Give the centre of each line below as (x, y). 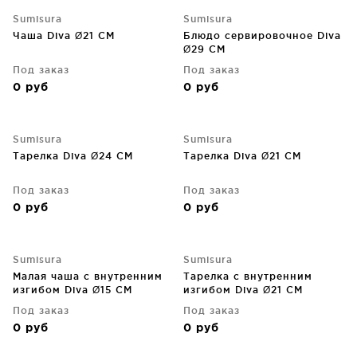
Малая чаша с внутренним (88, 276)
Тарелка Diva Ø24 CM (73, 156)
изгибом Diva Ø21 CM (243, 290)
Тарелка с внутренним (248, 276)
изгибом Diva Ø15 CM (73, 290)
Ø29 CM (204, 49)
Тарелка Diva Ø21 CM (242, 156)
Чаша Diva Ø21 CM (64, 35)
